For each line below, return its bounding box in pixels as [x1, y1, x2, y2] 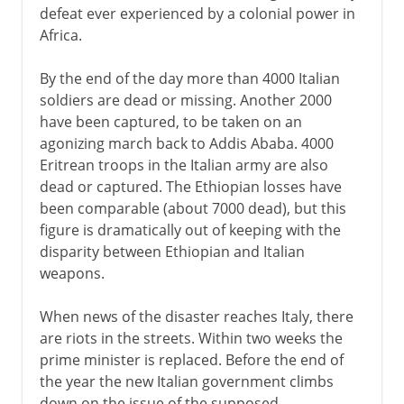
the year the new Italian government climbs [39, 371, 334, 391]
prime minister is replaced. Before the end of [39, 349, 344, 370]
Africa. [39, 24, 82, 45]
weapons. [39, 262, 105, 283]
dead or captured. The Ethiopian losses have [39, 176, 342, 197]
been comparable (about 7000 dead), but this [39, 197, 346, 218]
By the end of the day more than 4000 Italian [39, 68, 340, 88]
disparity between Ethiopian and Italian [39, 241, 305, 262]
